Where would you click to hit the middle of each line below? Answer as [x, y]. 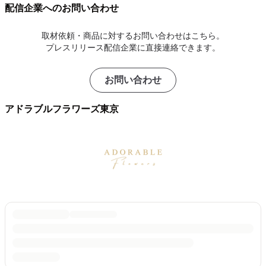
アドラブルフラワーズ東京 [62, 109]
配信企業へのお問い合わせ [62, 8]
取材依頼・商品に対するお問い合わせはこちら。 [133, 36]
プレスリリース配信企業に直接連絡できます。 [133, 48]
